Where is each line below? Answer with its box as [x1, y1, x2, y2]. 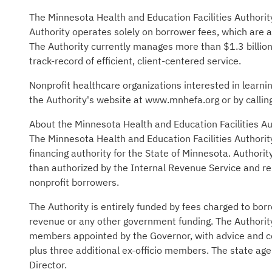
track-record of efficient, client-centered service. [29, 55, 241, 67]
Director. [29, 259, 67, 271]
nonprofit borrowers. [29, 176, 119, 188]
